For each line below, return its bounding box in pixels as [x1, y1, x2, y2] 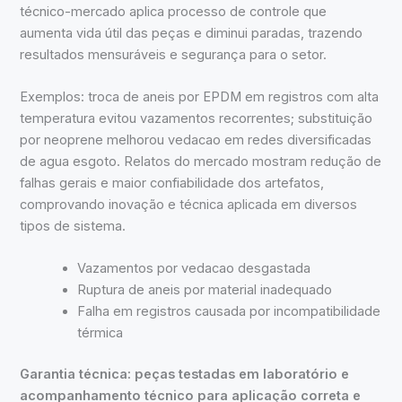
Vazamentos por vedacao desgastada [77, 260, 311, 277]
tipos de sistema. [20, 218, 127, 235]
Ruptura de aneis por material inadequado [77, 282, 333, 299]
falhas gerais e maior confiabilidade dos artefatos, [20, 175, 325, 192]
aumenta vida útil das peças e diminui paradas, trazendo [20, 24, 363, 41]
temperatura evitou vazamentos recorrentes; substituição [20, 110, 373, 127]
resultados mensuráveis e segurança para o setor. [20, 46, 328, 63]
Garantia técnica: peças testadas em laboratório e [20, 366, 350, 383]
